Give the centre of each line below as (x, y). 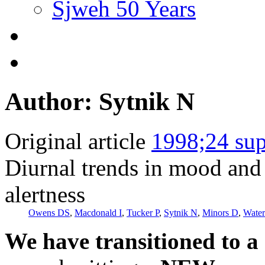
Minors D (220, 212)
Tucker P (143, 212)
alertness (45, 194)
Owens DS (49, 212)
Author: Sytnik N (100, 101)
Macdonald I (98, 212)
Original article (75, 141)
